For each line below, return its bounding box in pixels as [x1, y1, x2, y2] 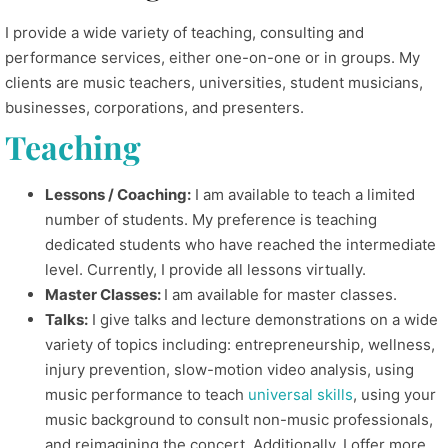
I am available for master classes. [164, 285, 397, 304]
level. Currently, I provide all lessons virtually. [45, 260, 366, 279]
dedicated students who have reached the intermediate [45, 235, 436, 254]
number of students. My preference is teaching [45, 210, 377, 229]
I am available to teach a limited [191, 185, 415, 204]
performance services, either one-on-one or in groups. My [5, 48, 420, 67]
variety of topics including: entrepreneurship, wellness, [45, 335, 435, 354]
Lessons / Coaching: [45, 185, 191, 204]
